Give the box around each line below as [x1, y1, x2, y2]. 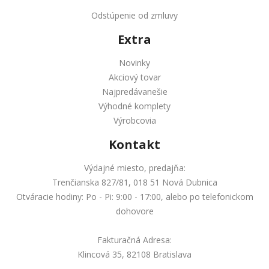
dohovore [115, 205, 154, 217]
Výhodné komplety [98, 100, 171, 112]
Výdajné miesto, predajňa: [83, 162, 186, 174]
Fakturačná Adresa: [97, 234, 172, 246]
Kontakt [109, 136, 160, 153]
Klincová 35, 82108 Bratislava [77, 249, 192, 260]
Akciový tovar [108, 71, 161, 83]
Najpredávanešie [101, 86, 168, 97]
